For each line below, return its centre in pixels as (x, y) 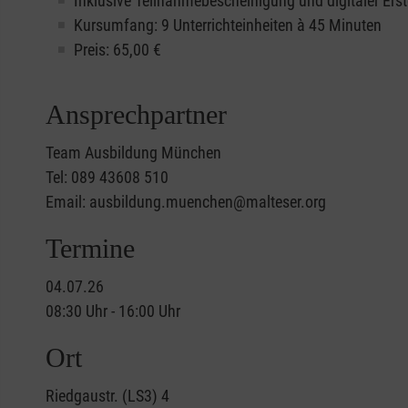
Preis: (93, 49)
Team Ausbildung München (133, 152)
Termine (90, 248)
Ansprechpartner (136, 114)
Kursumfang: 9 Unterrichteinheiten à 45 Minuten (228, 25)
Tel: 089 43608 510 (107, 177)
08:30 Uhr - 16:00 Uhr (113, 311)
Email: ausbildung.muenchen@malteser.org (186, 201)
